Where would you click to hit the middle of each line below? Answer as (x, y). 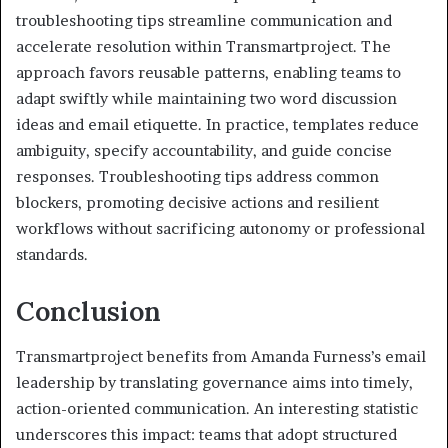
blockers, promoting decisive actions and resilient (197, 203)
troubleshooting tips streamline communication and (204, 21)
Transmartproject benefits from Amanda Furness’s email (221, 356)
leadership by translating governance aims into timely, (214, 382)
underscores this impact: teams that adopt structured (206, 434)
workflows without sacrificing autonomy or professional (220, 229)
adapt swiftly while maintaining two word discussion (206, 99)
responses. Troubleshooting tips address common (197, 177)
